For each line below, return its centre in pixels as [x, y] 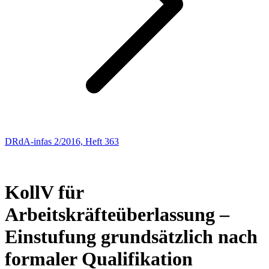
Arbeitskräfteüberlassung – [117, 215]
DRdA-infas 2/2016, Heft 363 [62, 141]
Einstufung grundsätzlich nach [131, 237]
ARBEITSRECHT [41, 152]
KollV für [44, 192]
